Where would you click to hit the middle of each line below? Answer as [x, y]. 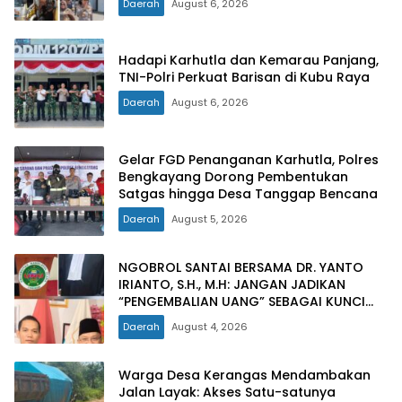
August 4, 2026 [210, 326]
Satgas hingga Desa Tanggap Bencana [248, 193]
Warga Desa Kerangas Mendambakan [245, 375]
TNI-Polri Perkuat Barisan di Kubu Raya [244, 78]
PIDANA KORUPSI [170, 335]
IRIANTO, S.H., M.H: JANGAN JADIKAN [232, 284]
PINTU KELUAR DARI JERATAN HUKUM [233, 318]
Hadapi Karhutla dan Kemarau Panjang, [249, 61]
